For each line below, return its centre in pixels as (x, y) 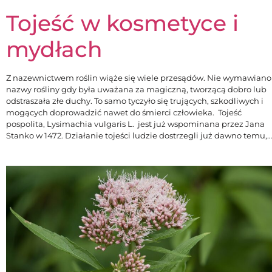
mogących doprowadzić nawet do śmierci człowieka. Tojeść (124, 113)
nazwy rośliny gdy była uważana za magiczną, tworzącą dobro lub (136, 90)
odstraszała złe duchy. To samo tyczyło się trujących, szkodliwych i (135, 101)
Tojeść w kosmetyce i (122, 23)
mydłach (54, 49)
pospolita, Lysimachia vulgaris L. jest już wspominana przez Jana (135, 124)
